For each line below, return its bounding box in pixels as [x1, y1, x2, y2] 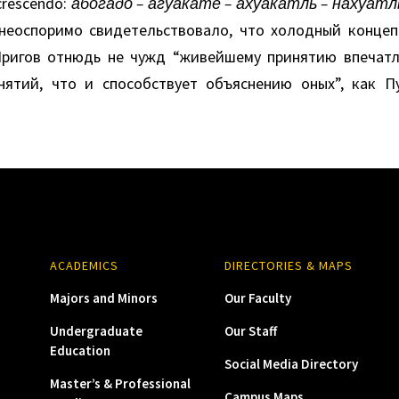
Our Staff [224, 322, 277, 339]
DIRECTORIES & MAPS [224, 257, 353, 273]
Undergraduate [49, 322, 142, 339]
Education [49, 342, 110, 359]
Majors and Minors [49, 289, 158, 306]
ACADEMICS [49, 257, 118, 273]
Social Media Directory [224, 355, 358, 372]
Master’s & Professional [49, 375, 191, 392]
